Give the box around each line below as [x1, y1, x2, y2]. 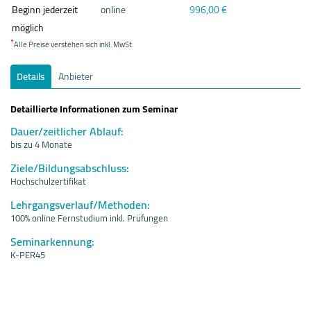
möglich [12, 18, 44, 37]
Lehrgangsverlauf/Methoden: [10, 194, 150, 215]
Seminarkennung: [10, 230, 94, 252]
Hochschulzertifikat [10, 172, 86, 190]
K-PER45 [10, 246, 45, 263]
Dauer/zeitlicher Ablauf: [10, 120, 124, 142]
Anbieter [58, 67, 93, 85]
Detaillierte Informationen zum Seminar [10, 99, 178, 118]
